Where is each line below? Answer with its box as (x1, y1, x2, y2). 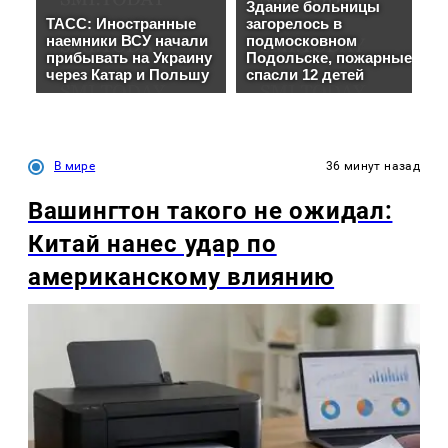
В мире (54, 159, 96, 174)
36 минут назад (325, 159, 420, 174)
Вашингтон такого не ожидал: (28, 197, 393, 226)
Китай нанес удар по (28, 230, 277, 259)
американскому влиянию (28, 263, 335, 292)
